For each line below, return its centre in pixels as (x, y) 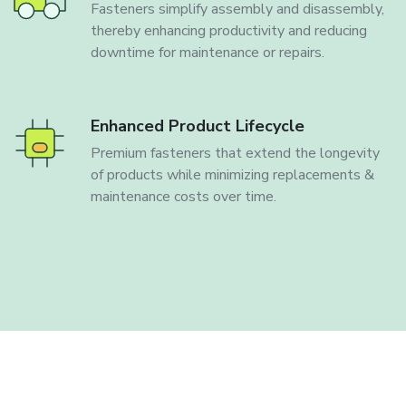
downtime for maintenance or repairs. (208, 53)
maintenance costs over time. (184, 197)
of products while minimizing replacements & (232, 175)
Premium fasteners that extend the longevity (235, 154)
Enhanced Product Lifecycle (198, 126)
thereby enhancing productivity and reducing (229, 31)
